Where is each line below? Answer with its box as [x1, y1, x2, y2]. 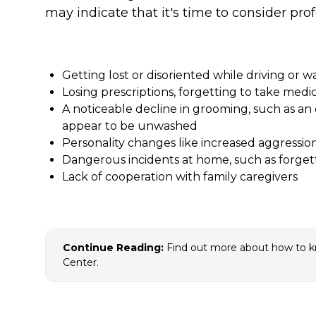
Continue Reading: [63, 241, 164, 255]
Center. [63, 256, 102, 269]
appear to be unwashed [62, 119, 197, 133]
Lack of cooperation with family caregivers [62, 170, 298, 184]
